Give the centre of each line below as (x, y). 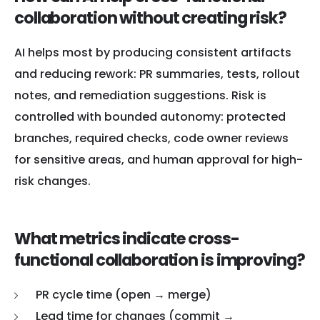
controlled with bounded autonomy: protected (150, 117)
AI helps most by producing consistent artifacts (153, 53)
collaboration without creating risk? (150, 18)
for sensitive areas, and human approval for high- (159, 160)
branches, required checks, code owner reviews (151, 139)
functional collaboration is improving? (160, 260)
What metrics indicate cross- (127, 239)
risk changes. (52, 181)
